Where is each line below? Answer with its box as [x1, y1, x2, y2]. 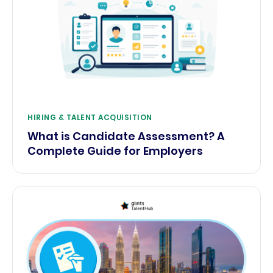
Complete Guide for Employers [27, 143, 203, 158]
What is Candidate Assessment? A [27, 128, 225, 144]
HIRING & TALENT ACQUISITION [27, 112, 152, 122]
